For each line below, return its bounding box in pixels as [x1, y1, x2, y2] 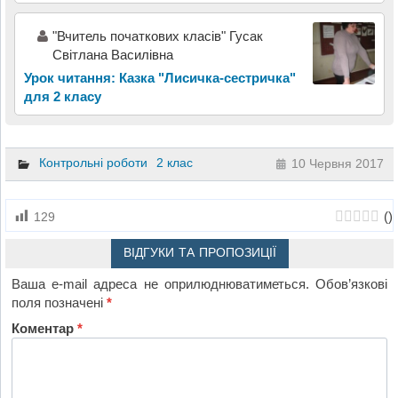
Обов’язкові [314, 276, 387, 292]
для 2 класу [23, 88, 101, 104]
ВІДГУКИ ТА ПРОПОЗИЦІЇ [123, 244, 276, 261]
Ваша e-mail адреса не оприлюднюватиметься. [12, 276, 309, 292]
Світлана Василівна [52, 46, 173, 62]
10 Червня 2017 [291, 156, 385, 171]
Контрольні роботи [38, 155, 147, 170]
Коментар [12, 320, 78, 336]
